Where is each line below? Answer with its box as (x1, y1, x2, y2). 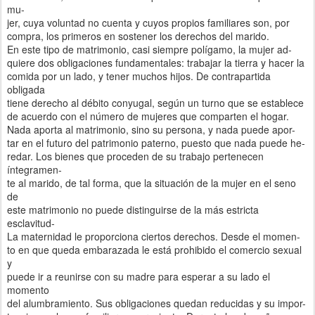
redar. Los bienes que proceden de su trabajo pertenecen (7, 148, 264, 163)
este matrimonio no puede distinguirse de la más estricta (7, 202, 259, 217)
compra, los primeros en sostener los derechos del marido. (7, 28, 269, 43)
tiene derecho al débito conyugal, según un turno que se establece (7, 95, 304, 110)
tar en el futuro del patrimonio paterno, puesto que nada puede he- (7, 135, 305, 150)
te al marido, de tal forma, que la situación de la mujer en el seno (7, 175, 296, 190)
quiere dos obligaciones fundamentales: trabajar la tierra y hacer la (7, 55, 304, 70)
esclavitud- (7, 215, 55, 230)
